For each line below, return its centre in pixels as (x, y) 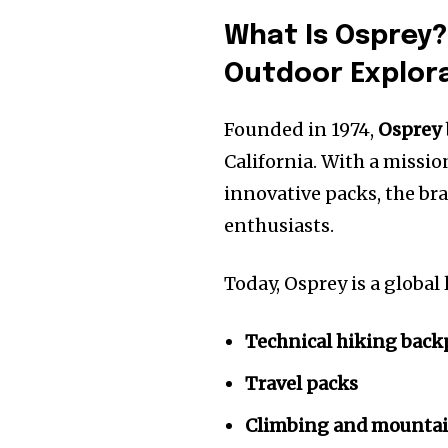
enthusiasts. (279, 226)
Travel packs (302, 384)
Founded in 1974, (301, 130)
